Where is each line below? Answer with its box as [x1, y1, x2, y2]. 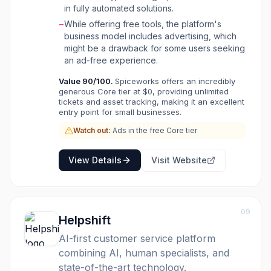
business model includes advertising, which [64, 31, 237, 41]
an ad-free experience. [64, 55, 158, 65]
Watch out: [73, 126, 111, 135]
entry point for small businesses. [59, 107, 181, 117]
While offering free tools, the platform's [64, 19, 221, 29]
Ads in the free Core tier [113, 126, 197, 135]
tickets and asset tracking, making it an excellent [59, 97, 244, 106]
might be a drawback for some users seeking [64, 43, 245, 53]
